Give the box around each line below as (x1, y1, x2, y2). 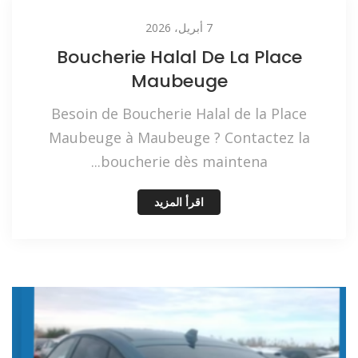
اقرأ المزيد (154, 195, 204, 209)
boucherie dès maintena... (100, 151, 268, 171)
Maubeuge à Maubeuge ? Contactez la (48, 127, 310, 147)
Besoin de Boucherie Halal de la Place (51, 103, 307, 123)
